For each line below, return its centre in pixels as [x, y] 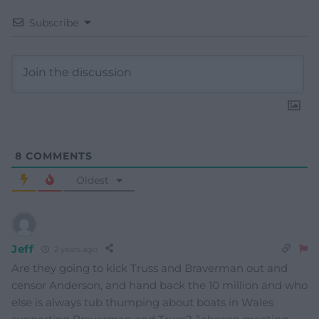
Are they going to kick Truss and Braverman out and [150, 268]
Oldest [92, 181]
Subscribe [54, 23]
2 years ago [74, 249]
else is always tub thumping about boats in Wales [142, 303]
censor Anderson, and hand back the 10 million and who [159, 286]
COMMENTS [57, 156]
